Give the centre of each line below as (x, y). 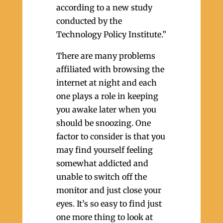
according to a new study (104, 7)
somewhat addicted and (102, 163)
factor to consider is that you (111, 136)
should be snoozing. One (103, 123)
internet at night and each (106, 83)
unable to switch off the (101, 177)
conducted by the (89, 21)
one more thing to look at (104, 217)
